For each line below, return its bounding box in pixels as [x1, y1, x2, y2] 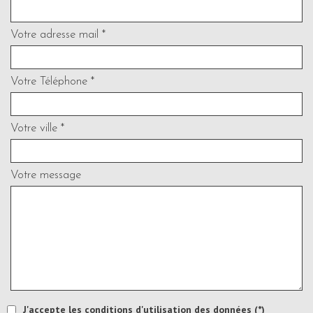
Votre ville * [10, 122, 64, 135]
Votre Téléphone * [10, 75, 94, 88]
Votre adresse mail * [10, 29, 105, 41]
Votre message [10, 169, 81, 182]
